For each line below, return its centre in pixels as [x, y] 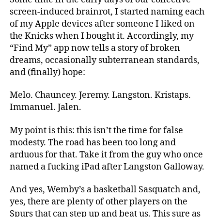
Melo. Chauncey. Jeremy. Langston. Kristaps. [100, 95]
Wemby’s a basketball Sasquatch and [123, 190]
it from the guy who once [151, 155]
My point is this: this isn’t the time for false [96, 130]
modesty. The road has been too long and [93, 142]
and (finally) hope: [48, 72]
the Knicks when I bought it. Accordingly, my [102, 36]
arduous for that [42, 155]
